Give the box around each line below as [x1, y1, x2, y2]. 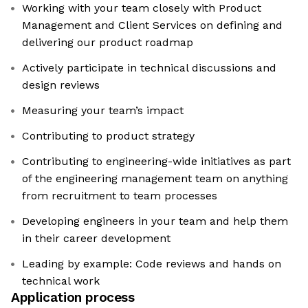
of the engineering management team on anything [22, 172, 288, 186]
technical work [22, 274, 100, 288]
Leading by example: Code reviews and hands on [22, 257, 281, 271]
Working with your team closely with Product [22, 1, 261, 15]
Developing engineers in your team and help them [22, 214, 288, 228]
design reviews [22, 78, 100, 92]
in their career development [22, 232, 170, 245]
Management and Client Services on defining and [22, 19, 283, 32]
